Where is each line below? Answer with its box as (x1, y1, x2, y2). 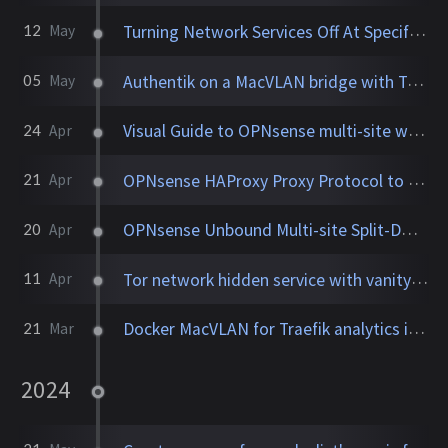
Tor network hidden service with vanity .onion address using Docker (123, 268, 412, 291)
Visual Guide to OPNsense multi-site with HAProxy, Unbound (123, 120, 409, 143)
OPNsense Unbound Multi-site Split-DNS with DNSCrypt (123, 219, 402, 242)
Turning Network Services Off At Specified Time (123, 20, 410, 43)
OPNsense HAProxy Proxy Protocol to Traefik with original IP (123, 169, 409, 192)
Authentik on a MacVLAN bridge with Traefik (123, 70, 408, 93)
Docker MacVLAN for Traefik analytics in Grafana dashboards (123, 318, 409, 341)
